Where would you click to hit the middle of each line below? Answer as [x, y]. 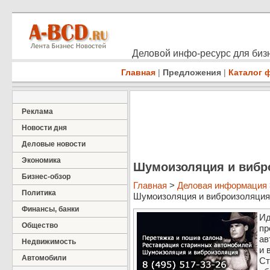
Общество [40, 225]
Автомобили [44, 258]
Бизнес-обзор [46, 177]
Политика [39, 193]
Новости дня [44, 128]
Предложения [192, 72]
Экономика [41, 160]
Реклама [37, 111]
